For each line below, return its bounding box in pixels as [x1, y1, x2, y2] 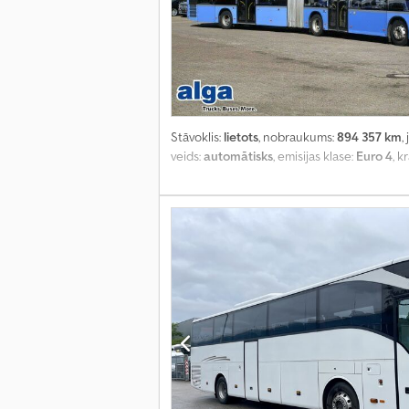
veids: [171, 148, 204, 165]
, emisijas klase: [273, 148, 356, 165]
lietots [224, 129, 258, 146]
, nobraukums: [258, 129, 337, 146]
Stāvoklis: [171, 129, 224, 146]
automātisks [204, 148, 273, 165]
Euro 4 [356, 148, 393, 165]
